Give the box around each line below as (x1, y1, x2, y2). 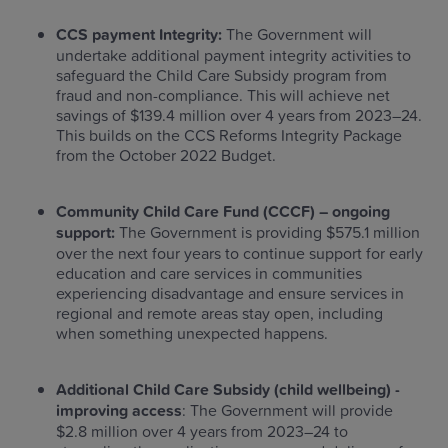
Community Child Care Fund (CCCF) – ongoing (56, 200, 390, 223)
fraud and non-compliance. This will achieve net (56, 84, 390, 106)
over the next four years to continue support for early (56, 242, 423, 264)
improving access (56, 399, 182, 422)
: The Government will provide (182, 399, 393, 421)
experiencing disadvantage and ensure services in (56, 282, 404, 304)
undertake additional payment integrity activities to (56, 44, 411, 66)
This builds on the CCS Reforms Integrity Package (56, 124, 402, 146)
